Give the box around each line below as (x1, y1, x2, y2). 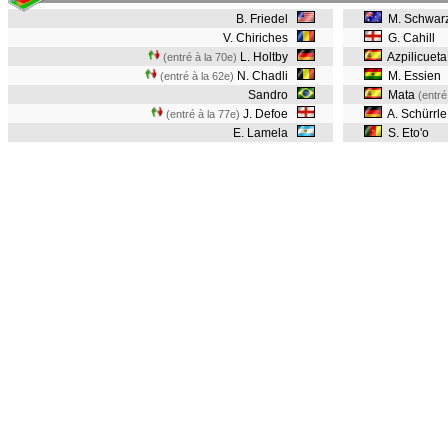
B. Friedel (236, 12, 297, 26)
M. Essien (382, 69, 441, 83)
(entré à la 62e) (160, 70, 234, 82)
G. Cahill (382, 31, 435, 45)
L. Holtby (237, 50, 297, 64)
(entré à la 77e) (166, 108, 240, 120)
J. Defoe (240, 107, 297, 121)
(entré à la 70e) (163, 51, 237, 63)
